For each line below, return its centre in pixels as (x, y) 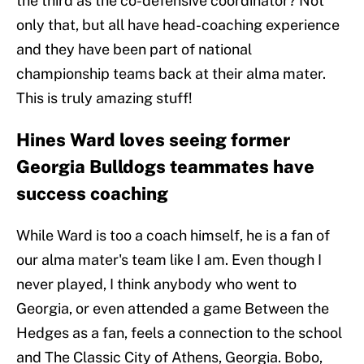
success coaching (92, 194)
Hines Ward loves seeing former (153, 140)
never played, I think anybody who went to (156, 284)
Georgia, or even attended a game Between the (173, 309)
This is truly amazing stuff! (104, 98)
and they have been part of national (134, 50)
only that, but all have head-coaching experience (178, 25)
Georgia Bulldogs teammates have (165, 167)
